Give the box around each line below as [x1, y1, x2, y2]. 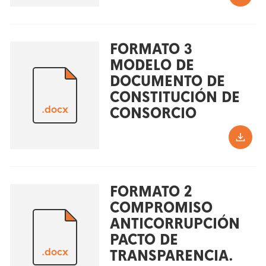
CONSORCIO [109, 104, 197, 122]
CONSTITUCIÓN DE [109, 88, 240, 106]
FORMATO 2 [109, 182, 192, 201]
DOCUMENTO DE [109, 72, 225, 90]
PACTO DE [109, 230, 178, 249]
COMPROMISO [109, 198, 213, 217]
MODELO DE [109, 56, 194, 74]
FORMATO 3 [109, 40, 192, 58]
